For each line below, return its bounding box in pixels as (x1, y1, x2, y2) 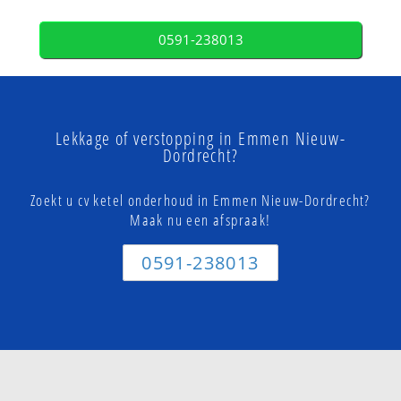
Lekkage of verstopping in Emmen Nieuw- (55, 126, 346, 151)
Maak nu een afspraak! (130, 209, 271, 231)
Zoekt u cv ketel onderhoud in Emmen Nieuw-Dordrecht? (30, 190, 371, 211)
